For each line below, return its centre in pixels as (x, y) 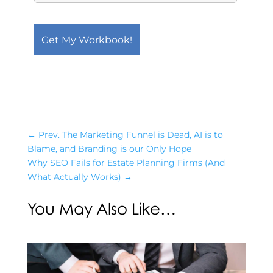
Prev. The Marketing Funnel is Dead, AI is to (130, 135)
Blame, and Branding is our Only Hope (109, 149)
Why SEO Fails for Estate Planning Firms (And (126, 163)
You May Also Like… (101, 210)
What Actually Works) (74, 177)
